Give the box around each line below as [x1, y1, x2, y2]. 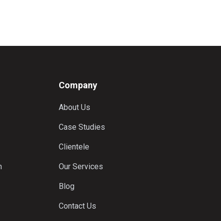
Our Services [58, 162, 103, 171]
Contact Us [58, 201, 96, 211]
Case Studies [58, 122, 105, 132]
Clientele [58, 142, 89, 151]
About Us [58, 103, 90, 112]
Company [58, 80, 97, 90]
